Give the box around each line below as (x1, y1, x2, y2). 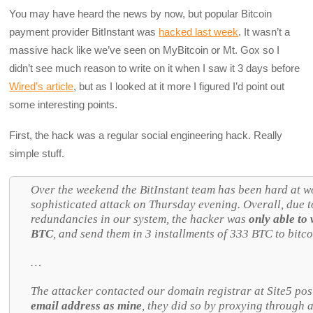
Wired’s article (9, 80, 74, 93)
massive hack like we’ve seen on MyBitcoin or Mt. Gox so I (9, 44, 280, 57)
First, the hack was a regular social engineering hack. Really (9, 129, 283, 142)
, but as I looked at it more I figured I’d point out (73, 80, 285, 93)
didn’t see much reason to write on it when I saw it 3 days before (9, 62, 300, 75)
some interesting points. (9, 99, 118, 111)
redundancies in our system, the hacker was (31, 212, 249, 226)
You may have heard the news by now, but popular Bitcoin (9, 8, 272, 20)
